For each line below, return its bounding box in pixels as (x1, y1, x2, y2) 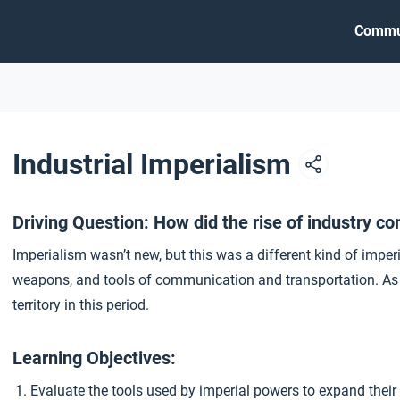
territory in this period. (12, 296, 149, 313)
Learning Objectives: (12, 347, 176, 369)
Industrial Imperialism (12, 147, 298, 181)
